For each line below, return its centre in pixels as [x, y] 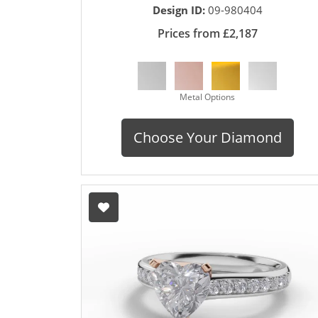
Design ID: [180, 10]
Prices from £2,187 [207, 34]
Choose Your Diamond [207, 138]
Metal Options [207, 97]
